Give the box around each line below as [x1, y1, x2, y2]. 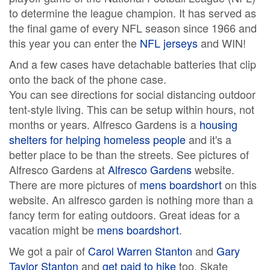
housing [199, 116, 237, 132]
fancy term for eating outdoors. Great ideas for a [9, 207, 240, 222]
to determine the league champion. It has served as [9, 5, 256, 20]
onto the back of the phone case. [9, 71, 166, 87]
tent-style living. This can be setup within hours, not [9, 101, 254, 117]
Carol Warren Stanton [88, 243, 192, 259]
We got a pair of [9, 243, 88, 259]
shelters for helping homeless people [9, 131, 186, 147]
